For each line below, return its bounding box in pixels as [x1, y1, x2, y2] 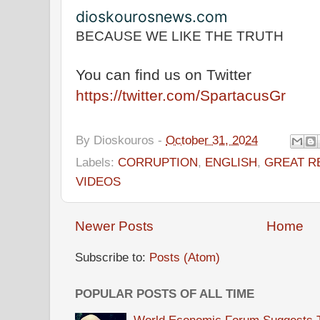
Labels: [76, 154, 118, 169]
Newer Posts [75, 218, 154, 234]
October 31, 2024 [166, 132, 258, 147]
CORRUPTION [118, 154, 198, 169]
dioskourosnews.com [76, 7, 228, 26]
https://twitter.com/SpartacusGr [76, 87, 286, 104]
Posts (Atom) [149, 250, 220, 265]
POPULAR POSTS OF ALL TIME [75, 287, 254, 301]
